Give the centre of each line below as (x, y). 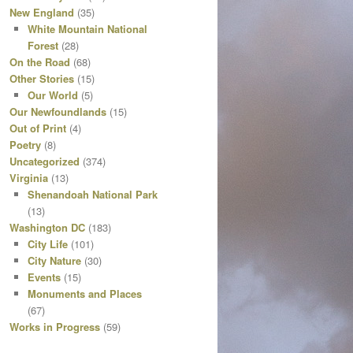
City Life (47, 244)
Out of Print (38, 128)
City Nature (54, 261)
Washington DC (47, 228)
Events (44, 277)
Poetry (25, 145)
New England (42, 13)
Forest (43, 46)
